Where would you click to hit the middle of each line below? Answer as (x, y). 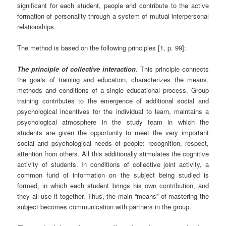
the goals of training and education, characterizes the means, (113, 79)
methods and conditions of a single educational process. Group (113, 90)
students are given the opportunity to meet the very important (113, 132)
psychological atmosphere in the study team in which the (113, 122)
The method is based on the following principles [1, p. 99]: (102, 47)
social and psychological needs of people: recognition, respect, (113, 143)
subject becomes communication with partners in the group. (104, 206)
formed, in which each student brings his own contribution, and (113, 185)
